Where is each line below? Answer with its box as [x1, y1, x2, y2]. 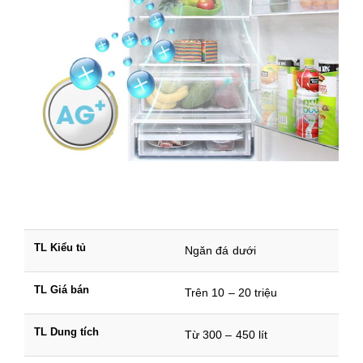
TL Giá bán [34, 284, 89, 297]
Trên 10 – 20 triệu [185, 286, 278, 300]
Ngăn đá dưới [185, 244, 256, 258]
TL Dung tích [34, 326, 99, 339]
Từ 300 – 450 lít [185, 328, 268, 342]
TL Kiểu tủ [34, 241, 86, 254]
